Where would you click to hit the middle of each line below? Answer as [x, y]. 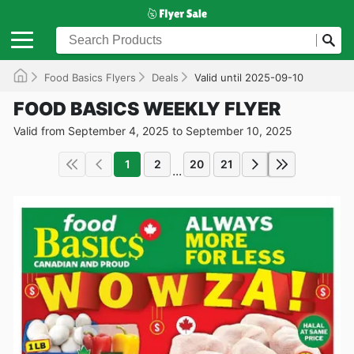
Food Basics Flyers [90, 77]
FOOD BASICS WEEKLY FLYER [147, 109]
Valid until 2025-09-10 [249, 77]
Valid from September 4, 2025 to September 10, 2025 [153, 130]
